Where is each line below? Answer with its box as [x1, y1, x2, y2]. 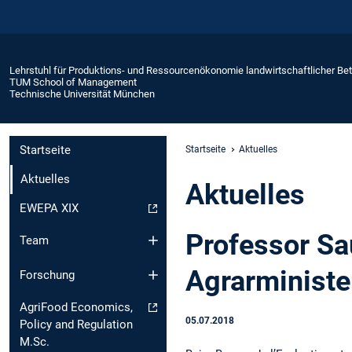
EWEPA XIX [20, 201, 79, 216]
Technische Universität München [9, 87, 155, 100]
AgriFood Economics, [20, 300, 133, 315]
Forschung [20, 268, 75, 283]
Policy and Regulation [20, 317, 133, 332]
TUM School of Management [9, 75, 137, 88]
